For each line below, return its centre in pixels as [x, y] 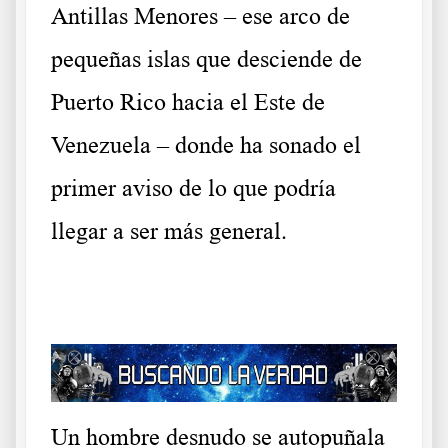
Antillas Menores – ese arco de [200, 16]
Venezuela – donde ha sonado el [206, 145]
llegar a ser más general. [169, 231]
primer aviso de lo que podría [193, 188]
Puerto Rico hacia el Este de [188, 102]
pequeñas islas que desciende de [206, 59]
